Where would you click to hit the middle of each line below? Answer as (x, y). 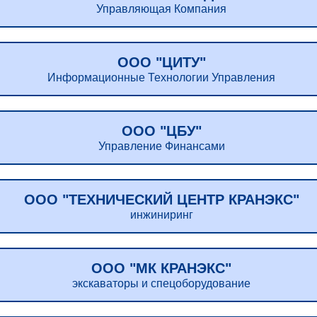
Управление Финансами (161, 146)
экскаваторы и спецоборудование (162, 283)
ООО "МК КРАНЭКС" (162, 268)
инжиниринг (161, 215)
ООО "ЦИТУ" (161, 62)
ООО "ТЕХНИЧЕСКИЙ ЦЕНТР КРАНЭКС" (161, 200)
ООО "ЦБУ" (161, 131)
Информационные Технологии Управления (162, 77)
